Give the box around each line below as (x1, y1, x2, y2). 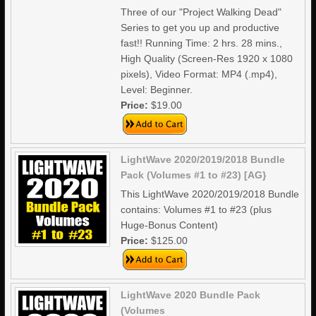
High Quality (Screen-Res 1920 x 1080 (121, 53, 293, 64)
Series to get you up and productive (121, 22, 280, 33)
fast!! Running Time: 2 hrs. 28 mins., (121, 37, 283, 49)
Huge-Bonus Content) (121, 219, 219, 231)
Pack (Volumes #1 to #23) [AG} (121, 169, 267, 181)
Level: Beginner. (121, 84, 193, 95)
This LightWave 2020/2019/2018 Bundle (121, 188, 300, 200)
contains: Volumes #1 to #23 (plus (121, 204, 272, 215)
